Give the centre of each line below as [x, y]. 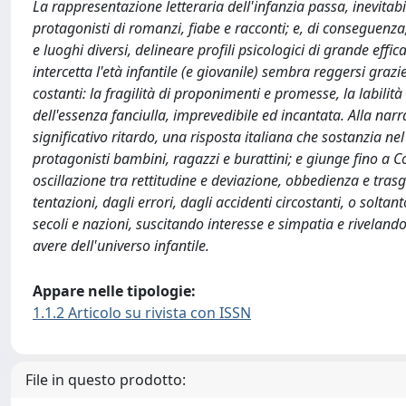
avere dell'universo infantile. [121, 246]
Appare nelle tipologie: [114, 291]
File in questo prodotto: [106, 380]
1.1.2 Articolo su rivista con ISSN [142, 313]
